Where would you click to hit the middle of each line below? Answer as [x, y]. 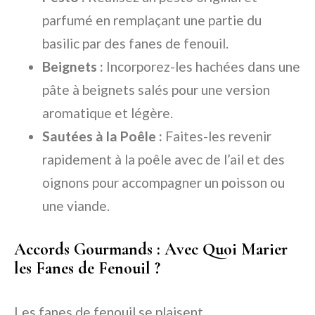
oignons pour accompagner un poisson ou [163, 183]
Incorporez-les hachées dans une [202, 67]
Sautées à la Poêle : [102, 136]
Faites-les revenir [217, 136]
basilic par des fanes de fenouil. [135, 44]
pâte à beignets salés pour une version [156, 90]
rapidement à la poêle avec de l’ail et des [163, 160]
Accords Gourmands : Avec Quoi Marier [151, 250]
